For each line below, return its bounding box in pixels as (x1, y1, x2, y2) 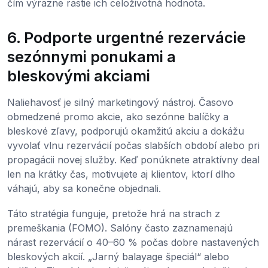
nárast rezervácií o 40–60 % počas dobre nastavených (7, 236, 259, 248)
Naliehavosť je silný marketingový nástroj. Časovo (7, 96, 233, 108)
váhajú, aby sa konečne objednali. (7, 182, 161, 194)
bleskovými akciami (7, 66, 150, 85)
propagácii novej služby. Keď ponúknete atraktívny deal (7, 153, 260, 166)
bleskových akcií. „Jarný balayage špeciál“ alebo (7, 250, 229, 263)
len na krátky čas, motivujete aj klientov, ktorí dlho (7, 167, 235, 180)
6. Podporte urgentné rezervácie (7, 28, 246, 47)
